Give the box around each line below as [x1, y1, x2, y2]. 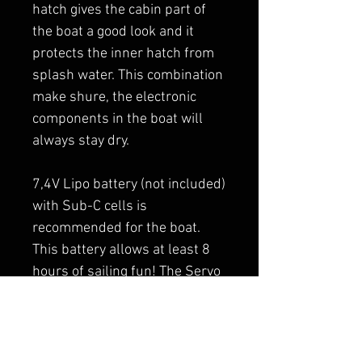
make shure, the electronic [32, 89, 196, 106]
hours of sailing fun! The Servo [32, 263, 221, 280]
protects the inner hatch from [32, 45, 214, 62]
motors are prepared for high [32, 285, 212, 302]
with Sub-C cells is [32, 198, 147, 215]
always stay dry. [32, 133, 129, 149]
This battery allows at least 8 [32, 242, 210, 259]
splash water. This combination [32, 67, 223, 84]
